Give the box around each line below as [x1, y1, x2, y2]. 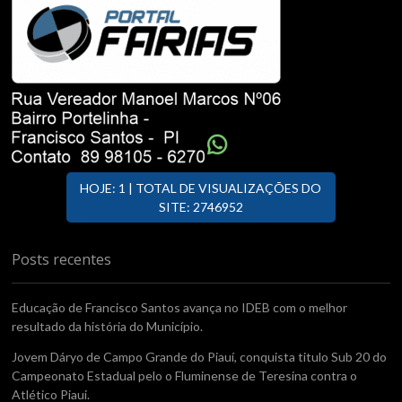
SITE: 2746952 [158, 198, 243, 214]
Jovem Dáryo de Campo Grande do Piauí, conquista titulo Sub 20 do [12, 348, 388, 364]
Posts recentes [12, 249, 112, 269]
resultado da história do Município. [12, 318, 204, 334]
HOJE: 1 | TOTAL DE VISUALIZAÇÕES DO [80, 179, 322, 196]
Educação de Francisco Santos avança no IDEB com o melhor [12, 299, 348, 315]
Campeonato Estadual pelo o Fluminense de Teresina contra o [12, 367, 358, 383]
